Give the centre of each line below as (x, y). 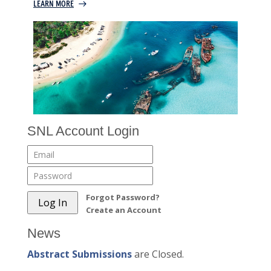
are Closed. (158, 254)
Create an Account (123, 210)
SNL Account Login (83, 131)
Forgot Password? (122, 198)
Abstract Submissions (79, 254)
